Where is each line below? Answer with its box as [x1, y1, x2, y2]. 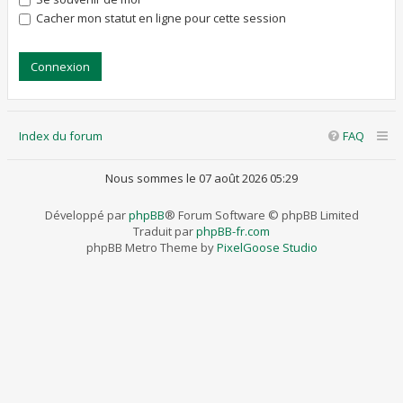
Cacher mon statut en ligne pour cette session [33, 10, 286, 26]
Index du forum [19, 128, 103, 144]
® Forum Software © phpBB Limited [164, 207, 359, 223]
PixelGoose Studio [216, 239, 318, 255]
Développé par [44, 207, 129, 223]
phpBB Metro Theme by [85, 239, 217, 255]
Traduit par [133, 223, 196, 239]
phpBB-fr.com [196, 223, 270, 239]
